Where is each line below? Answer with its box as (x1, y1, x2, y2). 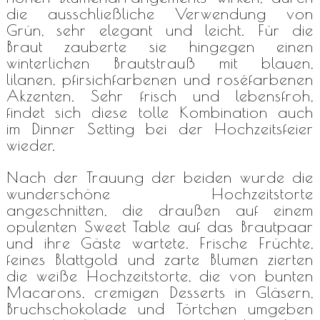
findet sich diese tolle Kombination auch (6, 102, 314, 121)
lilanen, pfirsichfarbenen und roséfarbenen (6, 69, 314, 89)
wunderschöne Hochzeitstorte (6, 184, 314, 203)
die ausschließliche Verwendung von (6, 4, 314, 23)
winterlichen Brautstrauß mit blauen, (6, 53, 314, 72)
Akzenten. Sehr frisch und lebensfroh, (6, 86, 314, 105)
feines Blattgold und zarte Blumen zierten (6, 249, 314, 269)
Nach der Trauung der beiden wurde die (6, 167, 314, 186)
